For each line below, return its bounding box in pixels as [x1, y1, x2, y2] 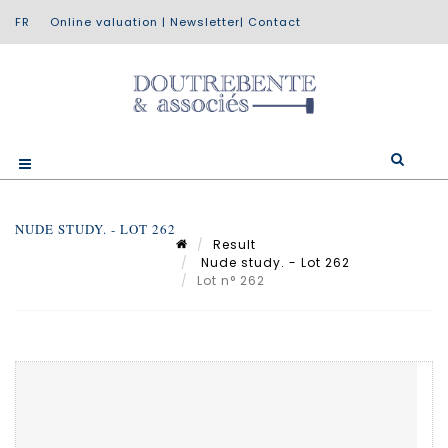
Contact [248, 14, 301, 30]
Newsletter [170, 14, 240, 30]
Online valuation [50, 14, 158, 30]
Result [213, 235, 256, 253]
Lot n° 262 [197, 271, 269, 289]
